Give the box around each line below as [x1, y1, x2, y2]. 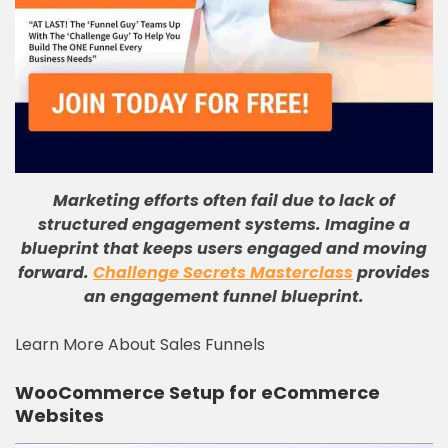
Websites [15, 403, 104, 428]
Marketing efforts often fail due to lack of [53, 189, 395, 212]
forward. [18, 261, 93, 284]
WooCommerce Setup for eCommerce [15, 380, 380, 405]
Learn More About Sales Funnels [15, 333, 265, 356]
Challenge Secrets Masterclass [93, 261, 353, 284]
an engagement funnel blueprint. [84, 285, 364, 308]
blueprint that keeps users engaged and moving [21, 237, 427, 260]
